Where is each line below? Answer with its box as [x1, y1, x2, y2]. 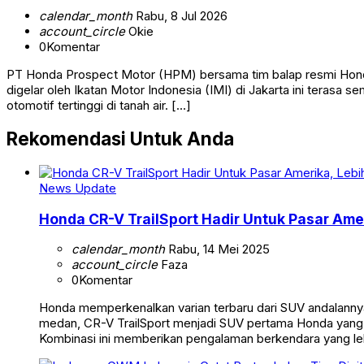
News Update [39, 180, 116, 197]
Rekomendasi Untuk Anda [6, 128, 234, 150]
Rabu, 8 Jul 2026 [132, 7, 227, 24]
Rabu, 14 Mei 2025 [165, 241, 270, 258]
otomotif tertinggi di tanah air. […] [6, 97, 191, 113]
